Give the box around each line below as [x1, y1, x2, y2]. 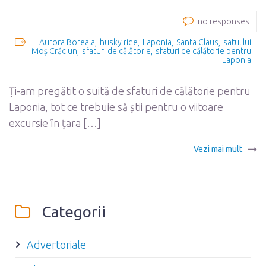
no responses [198, 17, 249, 27]
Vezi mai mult [194, 144, 242, 154]
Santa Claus [176, 37, 218, 47]
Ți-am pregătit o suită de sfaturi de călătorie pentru [9, 85, 251, 97]
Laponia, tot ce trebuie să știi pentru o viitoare [9, 101, 223, 113]
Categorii [42, 203, 106, 221]
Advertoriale [27, 239, 86, 251]
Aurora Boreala [39, 37, 95, 47]
